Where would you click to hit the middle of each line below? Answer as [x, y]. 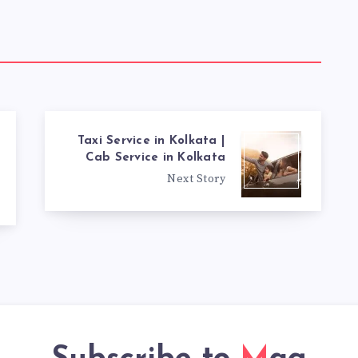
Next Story [196, 179]
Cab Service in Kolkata [155, 157]
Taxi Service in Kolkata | [151, 141]
